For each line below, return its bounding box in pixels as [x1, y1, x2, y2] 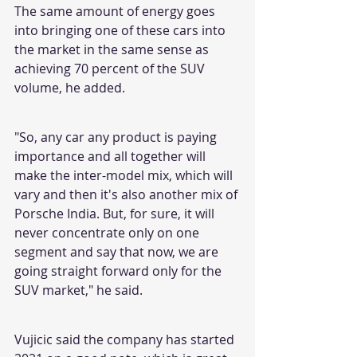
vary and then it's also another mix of [14, 185, 241, 203]
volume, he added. [14, 78, 125, 96]
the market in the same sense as [14, 40, 212, 58]
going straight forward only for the [14, 261, 225, 280]
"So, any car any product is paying [14, 127, 220, 146]
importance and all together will [14, 147, 209, 165]
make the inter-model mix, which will [14, 166, 236, 184]
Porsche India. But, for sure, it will [14, 204, 218, 222]
